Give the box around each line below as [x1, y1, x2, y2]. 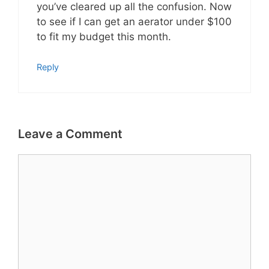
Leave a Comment [18, 126, 122, 141]
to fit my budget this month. [37, 30, 171, 43]
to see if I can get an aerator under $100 [37, 15, 232, 28]
